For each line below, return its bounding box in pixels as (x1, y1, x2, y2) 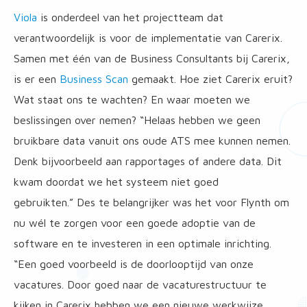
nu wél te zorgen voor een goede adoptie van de (14, 217, 256, 229)
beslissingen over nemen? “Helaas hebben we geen (14, 114, 260, 126)
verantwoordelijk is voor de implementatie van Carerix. (14, 32, 282, 44)
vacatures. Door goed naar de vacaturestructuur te (14, 278, 267, 291)
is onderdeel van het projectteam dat (37, 11, 223, 23)
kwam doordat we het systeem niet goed (14, 175, 219, 188)
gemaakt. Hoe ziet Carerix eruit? (128, 73, 293, 85)
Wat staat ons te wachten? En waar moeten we (14, 93, 250, 106)
